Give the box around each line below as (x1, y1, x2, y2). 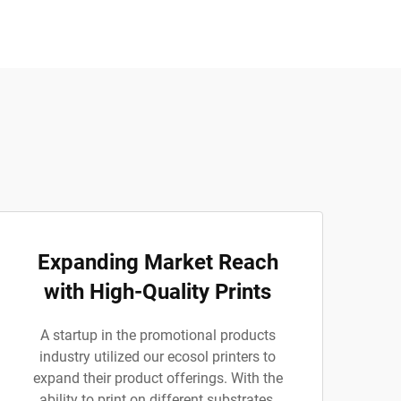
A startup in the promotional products (39, 327, 276, 344)
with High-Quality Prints (44, 279, 271, 304)
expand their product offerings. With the (32, 370, 283, 387)
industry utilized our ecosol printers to (39, 348, 276, 365)
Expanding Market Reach (37, 250, 278, 275)
